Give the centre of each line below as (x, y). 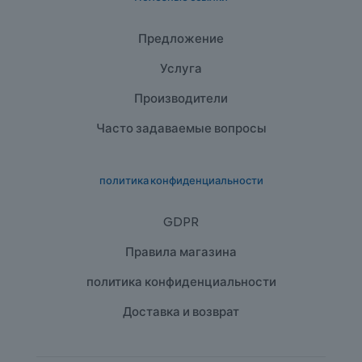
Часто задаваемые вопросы (181, 128)
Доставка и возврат (181, 311)
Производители (181, 98)
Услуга (181, 68)
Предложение (181, 38)
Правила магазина (181, 251)
